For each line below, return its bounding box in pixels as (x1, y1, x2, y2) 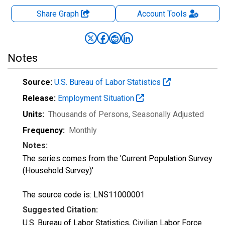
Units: (23, 109, 44, 119)
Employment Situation (58, 93, 136, 103)
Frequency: (23, 126, 65, 135)
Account (137, 9, 165, 19)
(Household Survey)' (23, 166, 93, 175)
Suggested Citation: (23, 205, 98, 214)
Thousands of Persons (48, 109, 129, 119)
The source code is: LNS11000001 (23, 190, 145, 199)
